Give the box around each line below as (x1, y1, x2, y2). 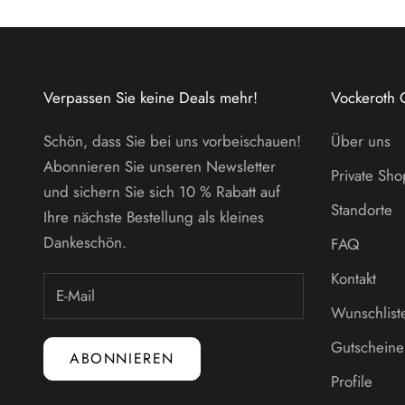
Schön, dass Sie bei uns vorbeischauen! (43, 129, 301, 152)
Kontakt (331, 267, 376, 289)
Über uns (331, 129, 391, 152)
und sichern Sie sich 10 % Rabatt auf (43, 180, 280, 202)
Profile (331, 370, 372, 392)
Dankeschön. (43, 231, 127, 253)
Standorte (331, 198, 392, 221)
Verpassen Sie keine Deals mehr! (43, 86, 258, 108)
